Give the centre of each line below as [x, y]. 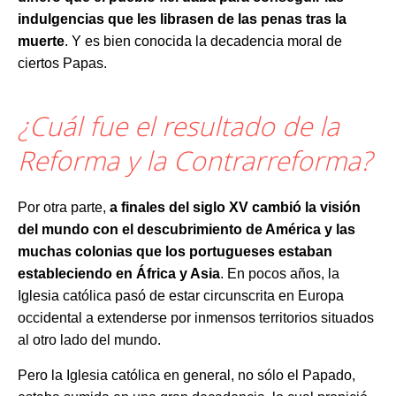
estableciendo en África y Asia [119, 274]
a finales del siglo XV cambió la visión [235, 207]
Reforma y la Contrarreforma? [195, 161]
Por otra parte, [64, 207]
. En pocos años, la [280, 274]
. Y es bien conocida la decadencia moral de [203, 41]
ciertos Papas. [62, 63]
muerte [41, 41]
